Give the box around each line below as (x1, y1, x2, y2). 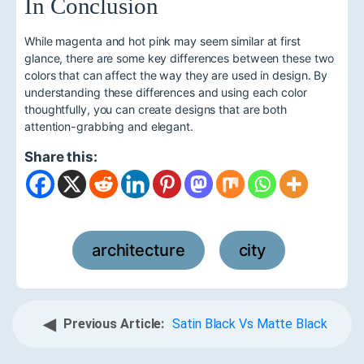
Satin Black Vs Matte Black (172, 315, 327, 331)
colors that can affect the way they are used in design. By (24, 68, 328, 83)
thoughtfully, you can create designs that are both (24, 102, 287, 117)
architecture (91, 240, 185, 260)
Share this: (24, 148, 97, 165)
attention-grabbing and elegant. (24, 119, 193, 134)
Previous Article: (63, 315, 165, 331)
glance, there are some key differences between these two (24, 51, 335, 66)
